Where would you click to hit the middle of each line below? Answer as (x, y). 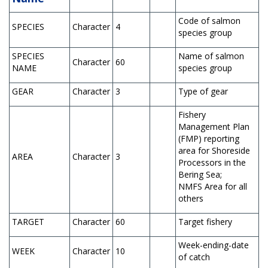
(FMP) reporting (209, 138)
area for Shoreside (214, 150)
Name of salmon (211, 56)
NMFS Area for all (213, 186)
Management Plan (214, 126)
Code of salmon (209, 20)
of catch (194, 257)
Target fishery (205, 221)
